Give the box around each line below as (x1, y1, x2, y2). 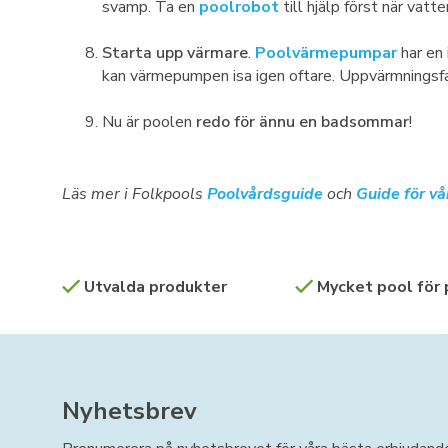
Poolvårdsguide (207, 183, 327, 205)
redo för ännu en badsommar (196, 111, 409, 133)
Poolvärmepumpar (255, 42, 397, 64)
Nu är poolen (102, 111, 196, 133)
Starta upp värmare (102, 42, 248, 64)
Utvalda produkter (80, 276, 227, 298)
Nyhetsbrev (62, 395, 197, 427)
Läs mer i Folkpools (62, 183, 207, 205)
